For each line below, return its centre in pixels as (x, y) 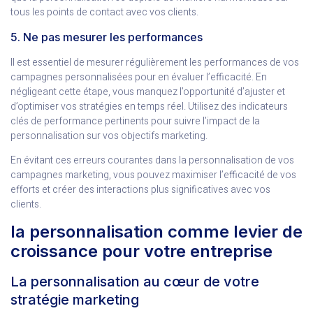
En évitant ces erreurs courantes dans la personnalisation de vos (152, 161)
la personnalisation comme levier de (156, 231)
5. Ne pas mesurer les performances (107, 37)
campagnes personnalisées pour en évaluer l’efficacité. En (139, 77)
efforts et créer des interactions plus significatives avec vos (140, 190)
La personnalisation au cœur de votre (135, 281)
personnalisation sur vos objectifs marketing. (109, 136)
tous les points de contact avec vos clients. (104, 13)
